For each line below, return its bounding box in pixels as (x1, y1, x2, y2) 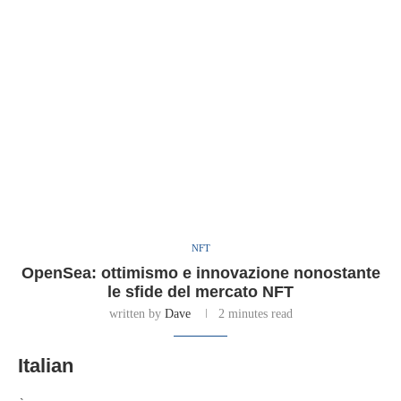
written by (108, 307, 165, 321)
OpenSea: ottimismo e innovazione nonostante (21, 264, 380, 283)
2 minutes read (218, 307, 293, 321)
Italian (18, 354, 73, 378)
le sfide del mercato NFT (107, 283, 294, 302)
